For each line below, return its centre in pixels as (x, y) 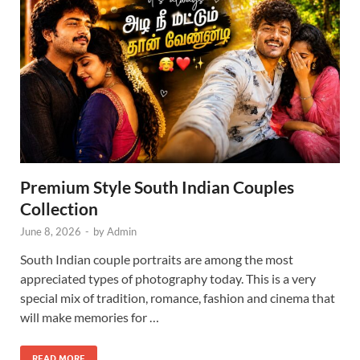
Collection (59, 208)
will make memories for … (90, 317)
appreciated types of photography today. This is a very (168, 278)
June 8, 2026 (51, 231)
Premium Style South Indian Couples (157, 186)
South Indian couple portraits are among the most (157, 259)
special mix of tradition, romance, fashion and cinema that (178, 297)
